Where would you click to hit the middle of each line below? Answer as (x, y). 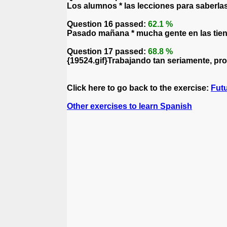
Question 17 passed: (107, 51)
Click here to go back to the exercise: (139, 88)
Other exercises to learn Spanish (129, 106)
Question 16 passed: (107, 24)
